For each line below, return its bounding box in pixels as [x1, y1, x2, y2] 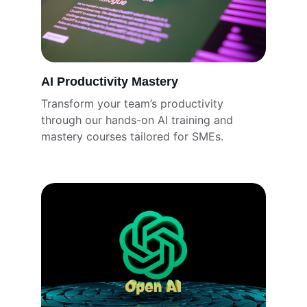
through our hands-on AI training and [41, 113, 236, 127]
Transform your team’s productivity [41, 97, 227, 110]
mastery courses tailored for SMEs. [41, 130, 223, 143]
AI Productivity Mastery [41, 75, 178, 88]
